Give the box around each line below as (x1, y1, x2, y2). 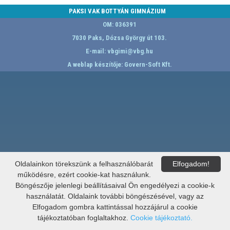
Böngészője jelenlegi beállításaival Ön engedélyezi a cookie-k (15, 181, 215, 189)
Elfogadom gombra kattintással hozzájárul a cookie (32, 203, 198, 211)
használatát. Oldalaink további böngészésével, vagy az (26, 192, 204, 200)
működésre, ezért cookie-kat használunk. (17, 170, 151, 179)
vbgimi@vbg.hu (107, 47, 154, 55)
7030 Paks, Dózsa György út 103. (72, 34, 167, 42)
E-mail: (86, 47, 108, 55)
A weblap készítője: (67, 61, 124, 69)
